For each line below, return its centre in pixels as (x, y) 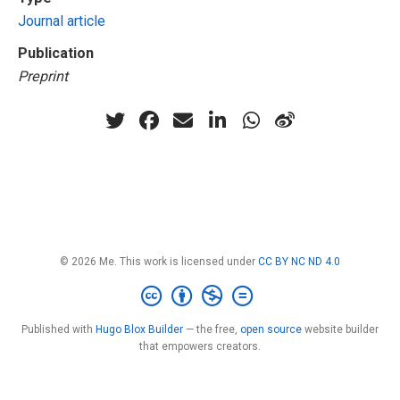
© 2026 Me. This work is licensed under (159, 261)
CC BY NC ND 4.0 (299, 261)
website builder (340, 329)
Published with (58, 329)
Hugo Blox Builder (139, 329)
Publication (56, 53)
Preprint (43, 76)
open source (271, 329)
